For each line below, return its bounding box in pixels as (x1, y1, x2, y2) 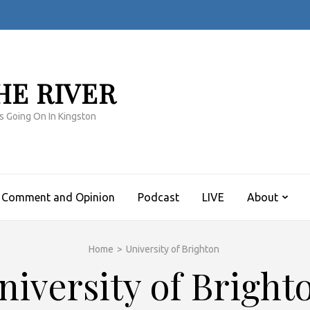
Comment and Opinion (1, 191, 115, 203)
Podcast (138, 191, 179, 203)
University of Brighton (125, 244, 219, 255)
